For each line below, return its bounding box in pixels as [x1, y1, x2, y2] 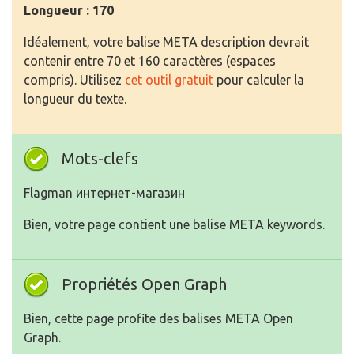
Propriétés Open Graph [62, 275, 227, 293]
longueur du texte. [24, 92, 126, 106]
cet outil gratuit [125, 73, 213, 87]
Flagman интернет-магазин [24, 186, 185, 200]
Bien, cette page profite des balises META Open [24, 311, 293, 326]
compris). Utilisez [24, 73, 125, 87]
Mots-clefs [62, 149, 138, 168]
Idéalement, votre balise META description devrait [24, 35, 309, 49]
